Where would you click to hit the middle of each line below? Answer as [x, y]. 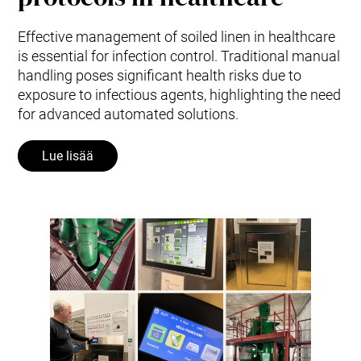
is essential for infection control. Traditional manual [179, 56]
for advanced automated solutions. [129, 114]
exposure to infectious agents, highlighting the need [180, 94]
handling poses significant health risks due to [160, 75]
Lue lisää [68, 156]
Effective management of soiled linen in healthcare [177, 36]
